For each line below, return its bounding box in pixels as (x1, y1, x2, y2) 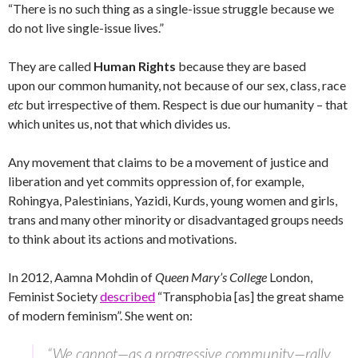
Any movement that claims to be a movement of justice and (8, 154, 328, 170)
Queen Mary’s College (155, 269, 267, 285)
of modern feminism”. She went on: (8, 308, 193, 324)
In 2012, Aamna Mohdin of (8, 269, 155, 285)
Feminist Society (8, 288, 100, 304)
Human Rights (93, 58, 176, 74)
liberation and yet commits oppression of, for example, (8, 173, 304, 189)
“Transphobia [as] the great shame (155, 288, 344, 304)
